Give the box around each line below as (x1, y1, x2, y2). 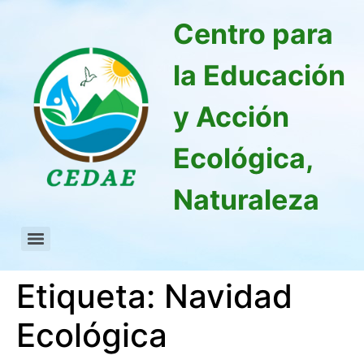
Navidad (164, 276, 292, 316)
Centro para (173, 17, 333, 50)
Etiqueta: (16, 276, 164, 316)
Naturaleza (173, 183, 319, 216)
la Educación (173, 58, 345, 92)
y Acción (173, 100, 289, 133)
